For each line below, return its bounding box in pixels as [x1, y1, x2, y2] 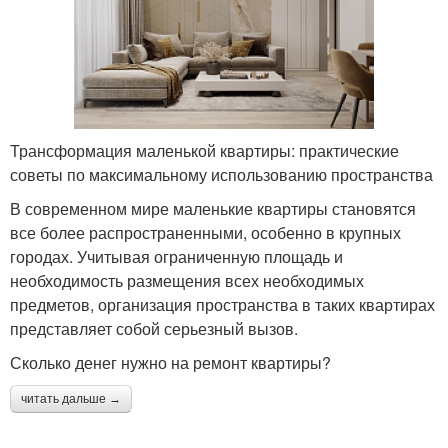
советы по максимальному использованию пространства [10, 163, 433, 187]
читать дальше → [21, 392, 121, 407]
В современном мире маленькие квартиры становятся [10, 197, 416, 221]
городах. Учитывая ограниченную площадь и [10, 245, 343, 269]
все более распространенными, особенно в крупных [10, 221, 401, 245]
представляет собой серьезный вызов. [10, 317, 298, 341]
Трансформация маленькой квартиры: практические [10, 139, 399, 163]
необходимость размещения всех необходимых [10, 269, 364, 293]
